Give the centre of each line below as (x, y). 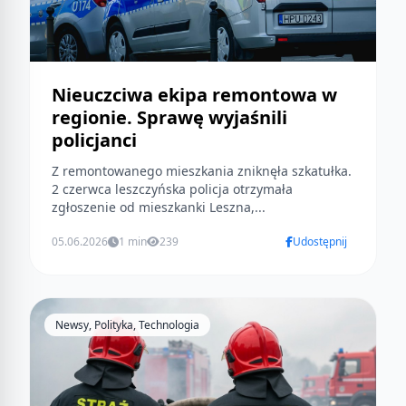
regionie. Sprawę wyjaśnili (169, 118)
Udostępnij (320, 242)
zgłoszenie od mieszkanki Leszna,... (159, 208)
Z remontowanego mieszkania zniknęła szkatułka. (202, 171)
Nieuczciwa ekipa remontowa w (194, 95)
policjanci (94, 140)
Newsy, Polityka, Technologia (127, 325)
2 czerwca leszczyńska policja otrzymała (172, 189)
